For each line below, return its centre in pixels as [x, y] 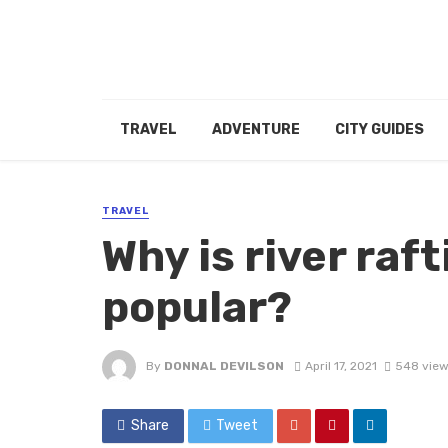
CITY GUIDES [379, 130]
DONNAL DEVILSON [224, 366]
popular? [197, 308]
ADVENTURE [255, 130]
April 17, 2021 [340, 366]
